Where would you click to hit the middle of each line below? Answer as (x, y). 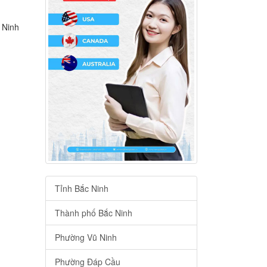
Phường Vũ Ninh (86, 237)
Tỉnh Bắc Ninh (82, 189)
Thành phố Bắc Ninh (94, 213)
